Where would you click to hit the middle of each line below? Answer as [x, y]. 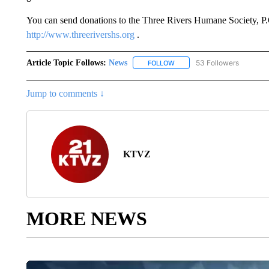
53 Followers [217, 62]
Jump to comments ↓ [65, 93]
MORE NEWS [86, 218]
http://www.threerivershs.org [80, 34]
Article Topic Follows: [66, 62]
